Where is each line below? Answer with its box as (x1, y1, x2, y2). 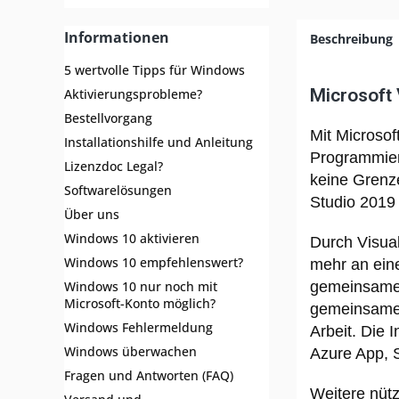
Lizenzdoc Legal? (64, 158, 163, 175)
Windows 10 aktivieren (64, 230, 199, 248)
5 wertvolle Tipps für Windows (64, 61, 245, 79)
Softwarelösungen (64, 182, 172, 199)
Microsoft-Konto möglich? (64, 295, 216, 313)
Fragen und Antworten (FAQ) (64, 367, 233, 385)
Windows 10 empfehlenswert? (64, 254, 243, 272)
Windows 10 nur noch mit (64, 278, 217, 296)
